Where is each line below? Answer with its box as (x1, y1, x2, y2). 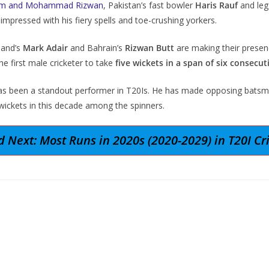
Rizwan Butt (125, 42, 174, 53)
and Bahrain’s (68, 42, 125, 53)
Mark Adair (23, 42, 68, 53)
